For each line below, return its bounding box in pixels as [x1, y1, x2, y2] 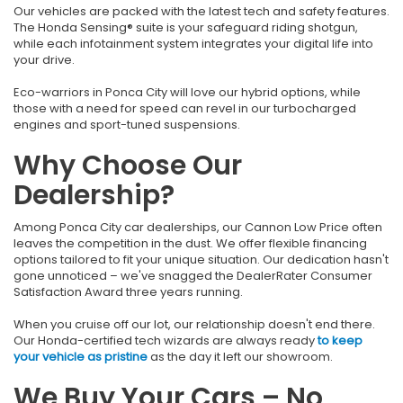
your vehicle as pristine [13, 347, 148, 365]
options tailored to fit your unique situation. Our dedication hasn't [13, 250, 389, 268]
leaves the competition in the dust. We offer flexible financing [13, 234, 367, 252]
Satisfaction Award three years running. [13, 282, 243, 300]
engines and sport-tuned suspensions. [13, 115, 240, 133]
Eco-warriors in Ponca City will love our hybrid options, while [13, 83, 361, 101]
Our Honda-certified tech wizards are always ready [13, 331, 318, 349]
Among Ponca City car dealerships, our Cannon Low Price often [13, 218, 382, 236]
